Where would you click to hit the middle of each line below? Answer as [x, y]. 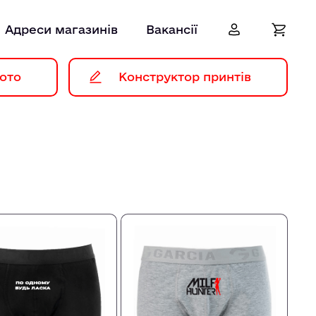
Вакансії [172, 29]
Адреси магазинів [61, 29]
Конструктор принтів [185, 77]
